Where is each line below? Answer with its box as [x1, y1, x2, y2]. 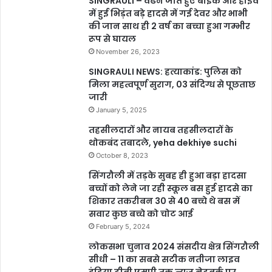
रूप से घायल [89, 33, 136, 46]
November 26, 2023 [96, 47, 160, 56]
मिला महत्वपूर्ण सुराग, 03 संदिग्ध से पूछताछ [89, 78, 256, 91]
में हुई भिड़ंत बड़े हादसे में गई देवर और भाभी [89, 7, 248, 20]
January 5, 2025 [96, 106, 147, 115]
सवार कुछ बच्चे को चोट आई [89, 208, 193, 220]
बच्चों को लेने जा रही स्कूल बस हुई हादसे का [89, 182, 253, 195]
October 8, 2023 [96, 151, 148, 160]
